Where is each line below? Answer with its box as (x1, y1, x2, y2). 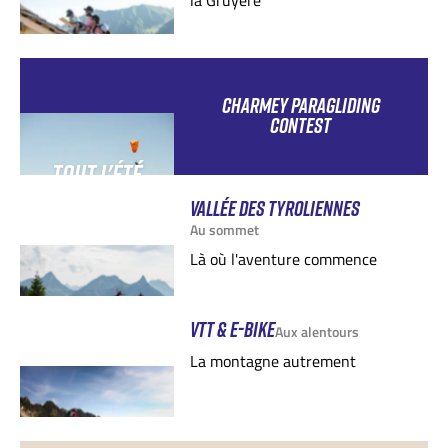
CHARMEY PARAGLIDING (221, 93, 380, 119)
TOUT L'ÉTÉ (51, 158, 142, 190)
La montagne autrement (189, 348, 356, 373)
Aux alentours (274, 320, 359, 342)
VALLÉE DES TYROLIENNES (189, 195, 360, 221)
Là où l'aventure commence (189, 246, 377, 271)
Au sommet (189, 218, 259, 240)
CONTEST (270, 113, 332, 139)
